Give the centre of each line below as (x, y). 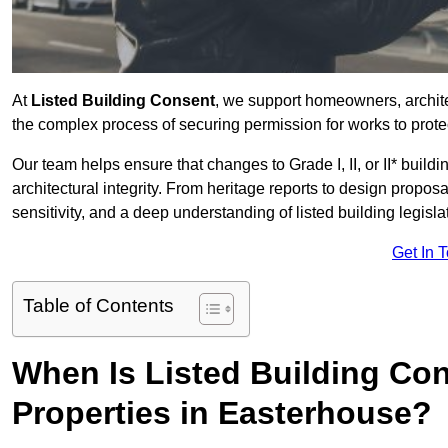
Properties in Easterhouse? (222, 413)
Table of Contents (98, 306)
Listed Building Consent (123, 101)
